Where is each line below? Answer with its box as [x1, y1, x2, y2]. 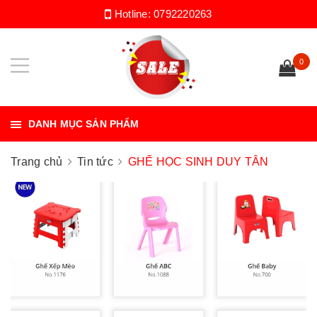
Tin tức [77, 156, 113, 168]
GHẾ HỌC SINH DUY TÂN [127, 156, 269, 168]
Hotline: [111, 8, 154, 20]
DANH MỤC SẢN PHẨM [28, 118, 139, 129]
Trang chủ [11, 156, 63, 168]
